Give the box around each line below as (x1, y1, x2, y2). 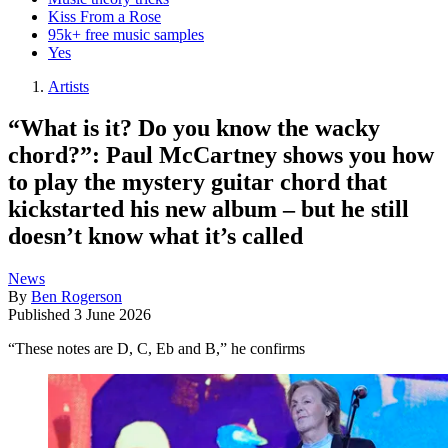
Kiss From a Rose (48, 7, 161, 25)
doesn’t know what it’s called (8, 223, 303, 250)
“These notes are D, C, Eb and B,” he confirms (8, 340, 305, 358)
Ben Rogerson (31, 288, 122, 306)
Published (8, 306, 74, 324)
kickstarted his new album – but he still (8, 196, 409, 223)
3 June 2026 (74, 306, 151, 324)
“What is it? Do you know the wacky (8, 115, 380, 142)
